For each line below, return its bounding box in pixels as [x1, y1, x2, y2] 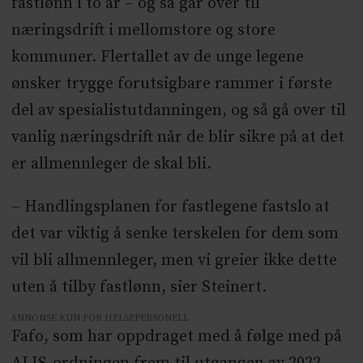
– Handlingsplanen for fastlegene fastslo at [11, 196, 330, 217]
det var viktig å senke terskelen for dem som [11, 223, 339, 244]
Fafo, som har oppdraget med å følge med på [11, 326, 342, 347]
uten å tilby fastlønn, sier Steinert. [11, 276, 267, 297]
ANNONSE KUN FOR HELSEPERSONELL [11, 311, 190, 324]
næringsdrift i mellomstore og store [11, 20, 275, 41]
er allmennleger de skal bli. [11, 154, 211, 175]
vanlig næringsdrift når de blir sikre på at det [11, 127, 344, 148]
